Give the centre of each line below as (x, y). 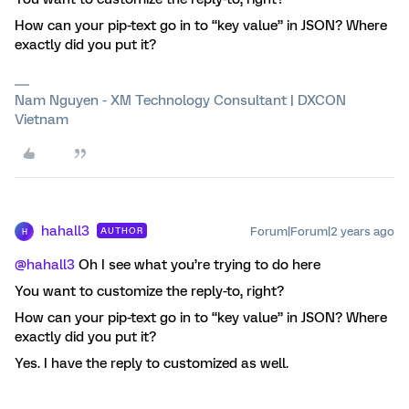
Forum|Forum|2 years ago (322, 231)
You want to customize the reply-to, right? (149, 291)
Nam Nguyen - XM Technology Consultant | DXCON (180, 100)
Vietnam (42, 120)
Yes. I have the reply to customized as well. (153, 363)
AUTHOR (122, 231)
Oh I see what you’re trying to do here (198, 265)
